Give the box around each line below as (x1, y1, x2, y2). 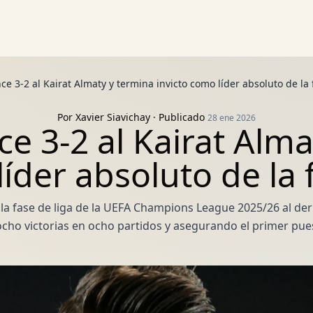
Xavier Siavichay (75, 110, 150, 124)
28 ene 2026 (208, 112, 256, 124)
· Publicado (150, 110, 208, 124)
